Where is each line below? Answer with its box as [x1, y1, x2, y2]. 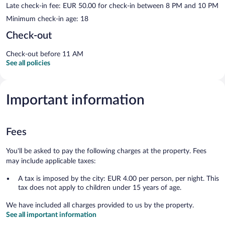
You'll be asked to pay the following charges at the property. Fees [6, 147, 206, 155]
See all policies [6, 59, 50, 67]
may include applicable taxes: [6, 157, 96, 165]
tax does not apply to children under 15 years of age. [18, 184, 181, 191]
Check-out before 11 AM [6, 50, 83, 58]
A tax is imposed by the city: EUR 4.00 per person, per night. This [18, 175, 219, 182]
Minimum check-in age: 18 [6, 15, 88, 23]
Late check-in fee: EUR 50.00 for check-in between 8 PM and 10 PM [6, 2, 218, 10]
